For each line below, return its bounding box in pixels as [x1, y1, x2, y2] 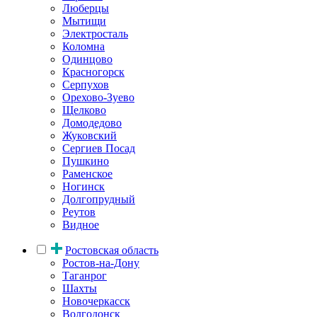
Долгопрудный [62, 192, 135, 205]
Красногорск [62, 65, 125, 78]
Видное [62, 218, 99, 231]
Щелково [62, 103, 106, 116]
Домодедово [62, 116, 122, 129]
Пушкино [62, 154, 109, 167]
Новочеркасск [62, 294, 130, 307]
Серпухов [62, 78, 109, 91]
